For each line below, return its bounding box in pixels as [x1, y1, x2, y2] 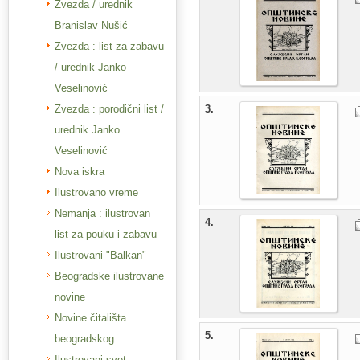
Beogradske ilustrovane [55, 270, 164, 282]
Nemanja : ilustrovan [55, 207, 150, 219]
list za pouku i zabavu [55, 228, 157, 240]
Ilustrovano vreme [55, 186, 138, 198]
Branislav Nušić [55, 19, 128, 31]
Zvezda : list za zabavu [55, 40, 164, 52]
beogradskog [55, 333, 114, 345]
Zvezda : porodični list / [55, 103, 164, 115]
